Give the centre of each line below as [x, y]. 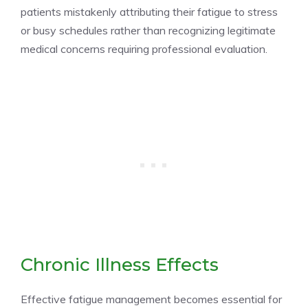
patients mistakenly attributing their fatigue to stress [149, 11]
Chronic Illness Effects [120, 264]
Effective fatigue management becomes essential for [151, 299]
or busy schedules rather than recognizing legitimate [148, 30]
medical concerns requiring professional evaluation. [144, 48]
